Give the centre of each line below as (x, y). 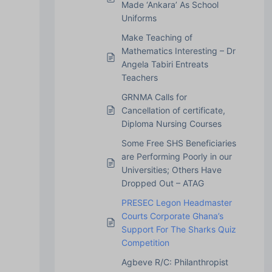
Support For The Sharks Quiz (178, 229)
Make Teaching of (157, 37)
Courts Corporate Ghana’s (172, 216)
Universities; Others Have (171, 169)
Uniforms (139, 18)
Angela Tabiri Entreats (165, 64)
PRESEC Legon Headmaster (176, 202)
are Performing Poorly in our (176, 156)
